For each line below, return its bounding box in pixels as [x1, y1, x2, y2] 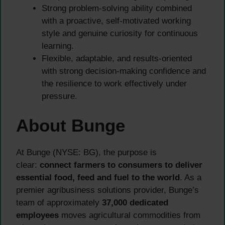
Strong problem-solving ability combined [42, 3, 192, 13]
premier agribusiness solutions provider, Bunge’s [16, 185, 199, 195]
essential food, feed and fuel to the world [16, 173, 180, 183]
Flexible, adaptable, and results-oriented [42, 53, 192, 63]
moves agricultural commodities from [59, 210, 200, 220]
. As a [180, 173, 201, 183]
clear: [16, 160, 40, 170]
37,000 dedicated [102, 198, 168, 208]
